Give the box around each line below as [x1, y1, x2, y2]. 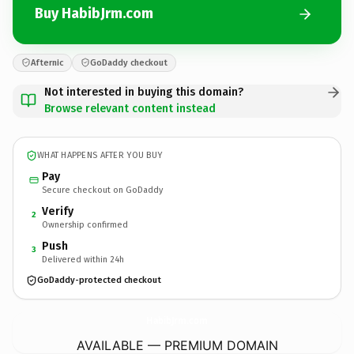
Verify [42, 204, 73, 218]
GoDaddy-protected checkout [37, 275, 161, 285]
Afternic [31, 57, 63, 68]
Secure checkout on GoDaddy [42, 184, 163, 195]
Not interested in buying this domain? [44, 85, 243, 99]
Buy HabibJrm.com [35, 5, 153, 22]
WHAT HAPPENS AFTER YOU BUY [37, 150, 163, 160]
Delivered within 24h [42, 254, 124, 265]
